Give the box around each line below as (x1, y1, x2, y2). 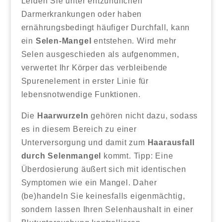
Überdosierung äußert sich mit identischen (21, 165, 186, 173)
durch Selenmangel (21, 151, 102, 160)
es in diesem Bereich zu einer (21, 124, 137, 133)
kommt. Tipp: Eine (101, 151, 173, 160)
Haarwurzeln (37, 111, 89, 120)
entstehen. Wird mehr (91, 36, 177, 45)
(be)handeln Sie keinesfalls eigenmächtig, (21, 191, 185, 200)
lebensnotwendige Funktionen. (21, 90, 141, 99)
